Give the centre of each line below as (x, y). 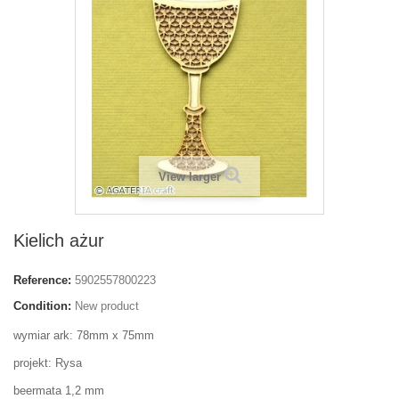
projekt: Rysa (48, 363)
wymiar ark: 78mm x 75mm (84, 335)
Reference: (42, 280)
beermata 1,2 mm (59, 391)
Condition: (42, 306)
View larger (189, 177)
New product (107, 306)
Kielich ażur (59, 240)
